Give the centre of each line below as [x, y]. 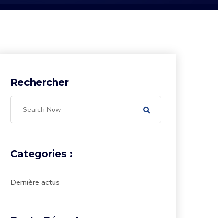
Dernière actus [35, 182]
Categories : [41, 154]
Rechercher [39, 82]
